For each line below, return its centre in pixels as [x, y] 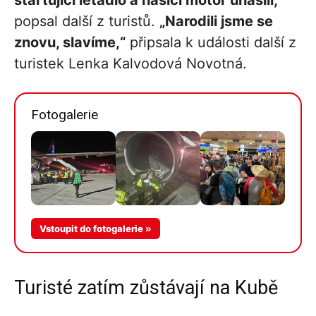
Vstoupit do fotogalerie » [96, 229]
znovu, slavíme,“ [70, 43]
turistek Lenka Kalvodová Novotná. [130, 64]
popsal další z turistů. [87, 22]
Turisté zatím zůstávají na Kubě [146, 288]
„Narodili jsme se [216, 22]
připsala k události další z [211, 43]
